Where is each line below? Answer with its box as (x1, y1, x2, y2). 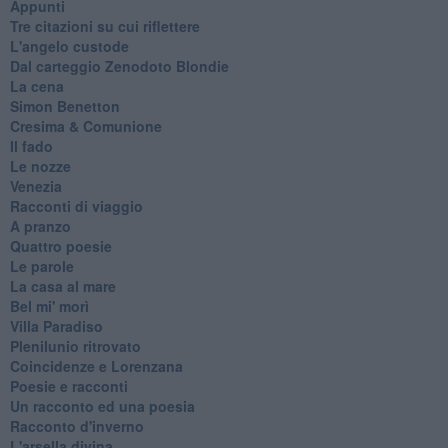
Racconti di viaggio (9, 195, 143, 216)
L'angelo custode (9, 35, 129, 56)
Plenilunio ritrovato (9, 335, 141, 356)
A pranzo (9, 215, 71, 236)
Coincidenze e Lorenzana (9, 355, 183, 376)
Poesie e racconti (9, 375, 128, 396)
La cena (9, 75, 64, 96)
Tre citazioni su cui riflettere (9, 15, 200, 36)
